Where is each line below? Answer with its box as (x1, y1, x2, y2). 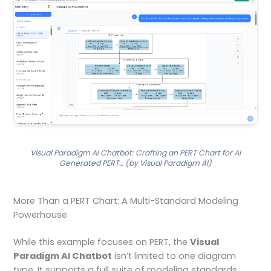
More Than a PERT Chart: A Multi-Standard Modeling (13, 195, 239, 207)
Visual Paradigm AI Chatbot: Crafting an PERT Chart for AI (30, 147, 241, 158)
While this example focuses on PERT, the (13, 236, 191, 249)
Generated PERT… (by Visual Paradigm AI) (59, 157, 212, 168)
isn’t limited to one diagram (112, 250, 237, 263)
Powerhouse (13, 209, 68, 221)
